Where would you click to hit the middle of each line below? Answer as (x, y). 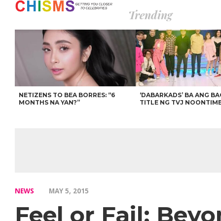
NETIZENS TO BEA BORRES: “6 (67, 95)
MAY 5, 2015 (69, 191)
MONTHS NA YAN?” (50, 102)
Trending (150, 15)
